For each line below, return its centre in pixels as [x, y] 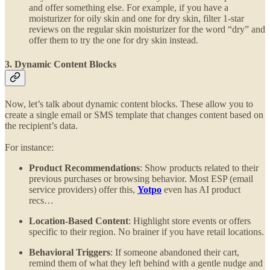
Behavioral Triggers [70, 252]
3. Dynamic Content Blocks [61, 64]
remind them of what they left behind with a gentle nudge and [146, 263]
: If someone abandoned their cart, [175, 252]
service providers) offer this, [83, 189]
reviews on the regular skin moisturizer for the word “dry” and [147, 30]
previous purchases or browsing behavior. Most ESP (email [141, 178]
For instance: [29, 147]
